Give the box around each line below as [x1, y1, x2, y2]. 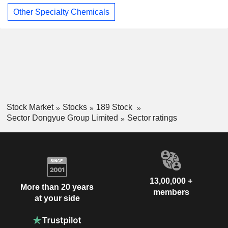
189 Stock [96, 103, 134, 112]
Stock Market [6, 103, 53, 112]
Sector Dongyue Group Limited [6, 113, 118, 122]
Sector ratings [127, 113, 177, 122]
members [153, 187, 189, 196]
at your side [34, 194, 80, 203]
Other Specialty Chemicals [13, 7, 109, 16]
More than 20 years [20, 183, 94, 192]
